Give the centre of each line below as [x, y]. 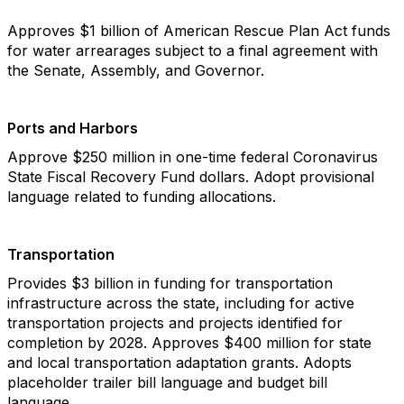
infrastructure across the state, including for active [181, 303]
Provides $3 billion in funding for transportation [170, 283]
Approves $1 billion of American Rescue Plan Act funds [199, 31]
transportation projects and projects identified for [175, 323]
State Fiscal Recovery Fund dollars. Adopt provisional [191, 177]
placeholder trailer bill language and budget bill [167, 382]
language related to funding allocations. [142, 197]
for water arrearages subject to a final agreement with [193, 50]
